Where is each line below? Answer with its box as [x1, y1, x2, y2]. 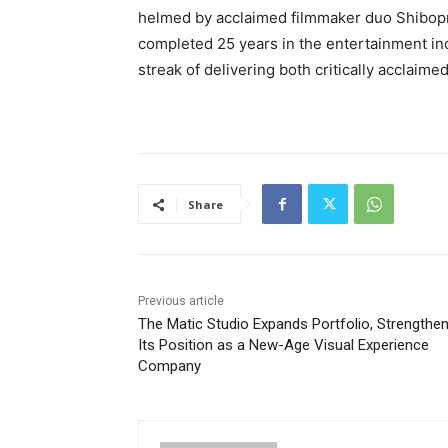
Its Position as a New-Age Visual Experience [138, 336, 429, 355]
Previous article [138, 294, 224, 309]
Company [138, 357, 201, 376]
